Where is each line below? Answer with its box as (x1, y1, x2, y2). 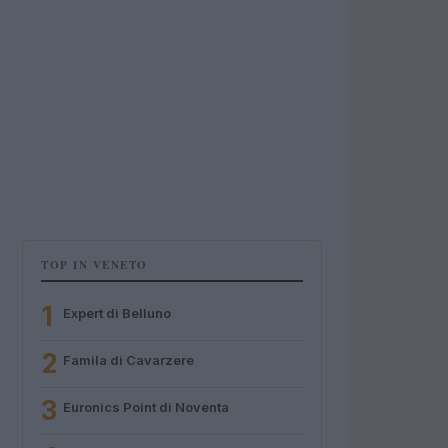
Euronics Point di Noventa (63, 399, 229, 415)
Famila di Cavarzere (63, 352, 194, 368)
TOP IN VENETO (41, 257, 148, 273)
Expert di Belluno (63, 305, 171, 321)
